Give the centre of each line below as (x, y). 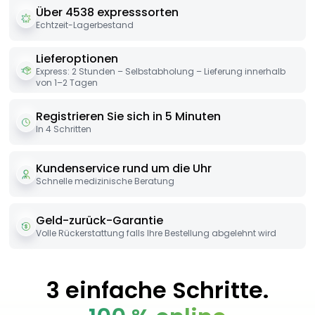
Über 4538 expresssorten (107, 13)
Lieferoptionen (77, 59)
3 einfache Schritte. (157, 290)
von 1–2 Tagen (67, 83)
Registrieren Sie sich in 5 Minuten (128, 117)
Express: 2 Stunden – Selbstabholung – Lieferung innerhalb (161, 72)
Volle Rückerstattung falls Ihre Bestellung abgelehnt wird (156, 233)
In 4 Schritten (64, 129)
